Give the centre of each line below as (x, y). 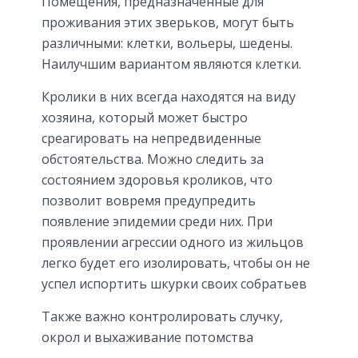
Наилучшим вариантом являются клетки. (171, 64)
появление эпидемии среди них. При (157, 222)
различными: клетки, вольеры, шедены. (167, 44)
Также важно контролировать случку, (162, 317)
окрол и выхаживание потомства (147, 338)
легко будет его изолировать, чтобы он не (176, 263)
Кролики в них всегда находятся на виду (169, 97)
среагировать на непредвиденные (151, 139)
